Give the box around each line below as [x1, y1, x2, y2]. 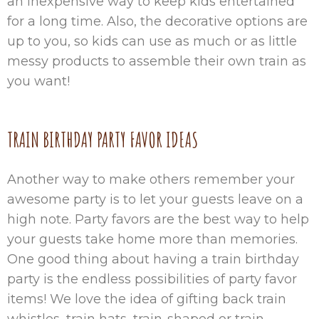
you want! [7, 73, 70, 89]
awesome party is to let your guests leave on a [7, 192, 303, 207]
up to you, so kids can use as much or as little [7, 33, 297, 49]
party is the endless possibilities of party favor [7, 271, 297, 287]
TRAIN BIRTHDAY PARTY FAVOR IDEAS [7, 127, 198, 152]
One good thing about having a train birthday [7, 251, 299, 267]
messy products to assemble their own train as [7, 53, 306, 69]
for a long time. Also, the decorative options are [7, 14, 308, 29]
